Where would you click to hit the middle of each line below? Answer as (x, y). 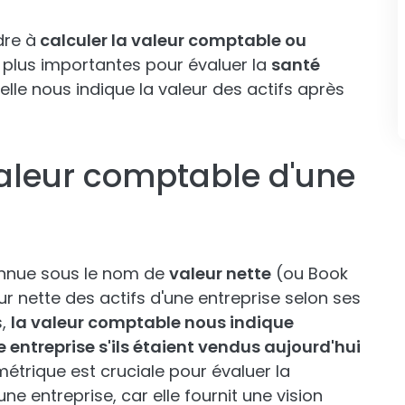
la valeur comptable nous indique (152, 322)
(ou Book (310, 273)
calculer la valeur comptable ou (171, 40)
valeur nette (220, 273)
